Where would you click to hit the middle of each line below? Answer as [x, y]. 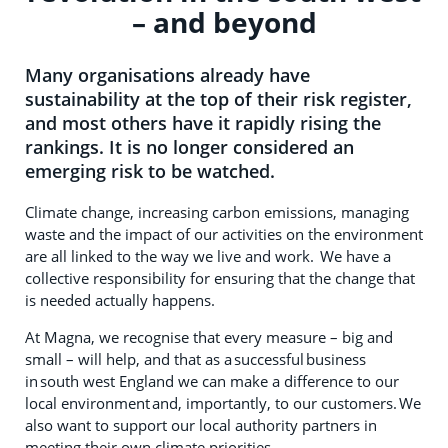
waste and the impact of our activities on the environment [224, 233]
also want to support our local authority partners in [201, 424]
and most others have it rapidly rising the [203, 122]
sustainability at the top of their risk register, [218, 98]
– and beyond [224, 21]
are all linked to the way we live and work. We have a [208, 255]
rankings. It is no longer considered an [189, 146]
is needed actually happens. [120, 299]
